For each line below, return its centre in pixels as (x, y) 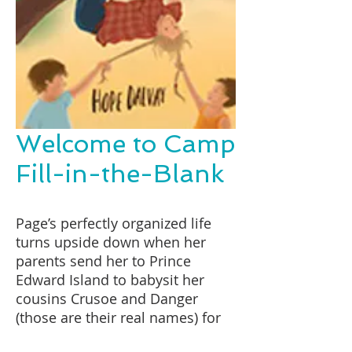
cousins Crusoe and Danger (107, 299)
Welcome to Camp (125, 144)
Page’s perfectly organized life (114, 223)
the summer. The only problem (119, 336)
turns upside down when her (111, 242)
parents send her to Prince (103, 261)
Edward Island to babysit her (110, 280)
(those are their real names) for (118, 317)
